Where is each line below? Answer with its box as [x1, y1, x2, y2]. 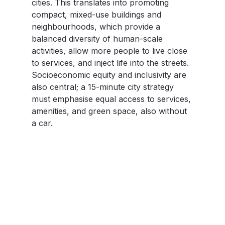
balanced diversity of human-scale [31, 33, 165, 44]
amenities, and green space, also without [31, 105, 189, 116]
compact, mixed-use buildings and [31, 9, 164, 20]
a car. [31, 118, 53, 128]
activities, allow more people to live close [31, 45, 190, 56]
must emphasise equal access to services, [31, 93, 193, 104]
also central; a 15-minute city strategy [31, 81, 176, 92]
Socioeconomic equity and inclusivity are [31, 69, 189, 80]
